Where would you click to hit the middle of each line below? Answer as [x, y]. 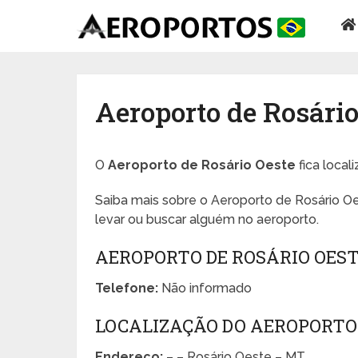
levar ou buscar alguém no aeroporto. [207, 219]
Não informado [205, 288]
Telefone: [127, 288]
